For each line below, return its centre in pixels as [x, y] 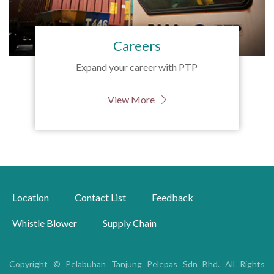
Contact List [100, 198]
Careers [137, 46]
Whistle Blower [45, 223]
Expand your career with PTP [137, 67]
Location [31, 198]
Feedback [172, 198]
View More [132, 100]
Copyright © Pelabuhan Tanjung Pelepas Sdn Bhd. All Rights [137, 264]
